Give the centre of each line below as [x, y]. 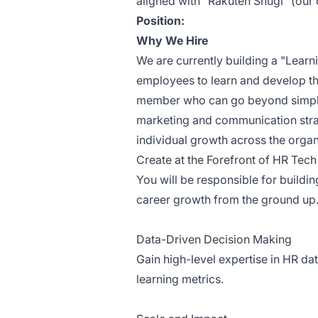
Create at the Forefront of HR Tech [226, 160]
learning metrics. [180, 279]
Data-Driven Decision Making [214, 240]
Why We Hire [172, 41]
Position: [160, 21]
